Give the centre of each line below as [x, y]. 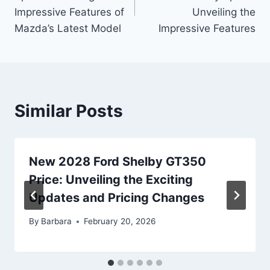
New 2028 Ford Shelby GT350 [118, 162]
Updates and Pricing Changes [117, 198]
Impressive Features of [69, 12]
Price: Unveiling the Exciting [111, 180]
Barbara [57, 221]
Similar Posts [69, 111]
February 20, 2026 [120, 221]
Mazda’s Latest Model [68, 29]
